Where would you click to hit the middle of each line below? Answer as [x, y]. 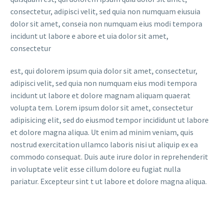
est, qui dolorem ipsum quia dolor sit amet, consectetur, [104, 70]
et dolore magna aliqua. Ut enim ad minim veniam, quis [102, 132]
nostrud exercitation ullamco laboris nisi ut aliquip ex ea [104, 144]
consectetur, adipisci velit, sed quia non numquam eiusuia [105, 12]
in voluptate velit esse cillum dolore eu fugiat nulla [96, 169]
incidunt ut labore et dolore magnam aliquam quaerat [100, 95]
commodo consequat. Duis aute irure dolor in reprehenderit [109, 156]
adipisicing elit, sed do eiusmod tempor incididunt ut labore [110, 120]
